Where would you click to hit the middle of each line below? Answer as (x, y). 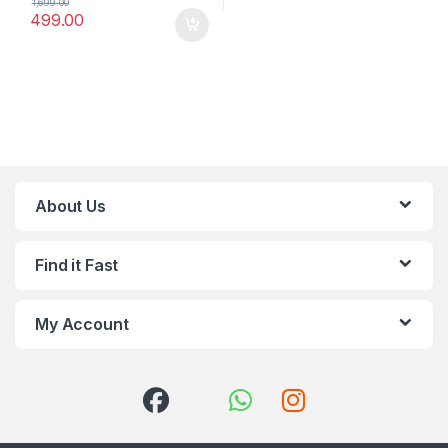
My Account (82, 324)
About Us (70, 206)
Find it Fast (77, 265)
